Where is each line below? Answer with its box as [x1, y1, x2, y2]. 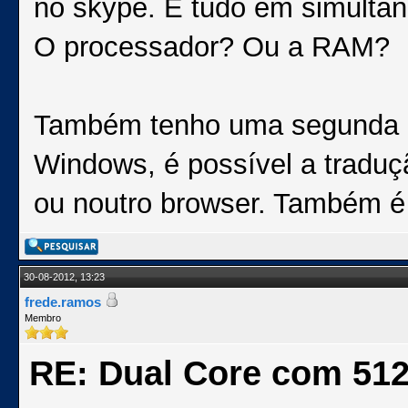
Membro [25, 312, 61, 323]
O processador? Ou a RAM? [34, 31, 390, 64]
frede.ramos [25, 294, 101, 310]
